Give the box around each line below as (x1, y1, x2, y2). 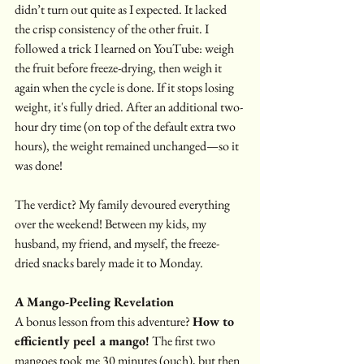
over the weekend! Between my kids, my (15, 215, 209, 233)
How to (193, 313, 237, 331)
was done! (15, 157, 63, 175)
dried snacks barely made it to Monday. (15, 254, 203, 272)
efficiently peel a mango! (15, 332, 149, 350)
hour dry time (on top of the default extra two (15, 118, 238, 136)
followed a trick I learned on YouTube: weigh (15, 40, 236, 58)
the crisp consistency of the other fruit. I (15, 20, 211, 38)
